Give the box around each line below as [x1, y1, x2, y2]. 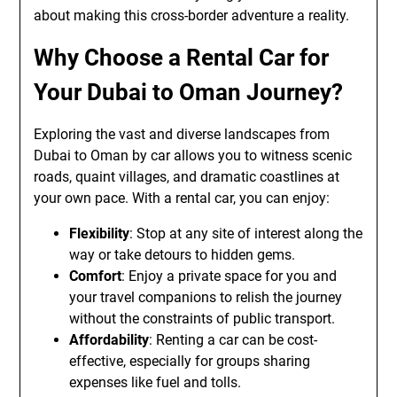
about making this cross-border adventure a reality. [34, 7, 350, 24]
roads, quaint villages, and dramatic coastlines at [34, 168, 340, 185]
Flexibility [69, 225, 130, 242]
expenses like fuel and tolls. [69, 374, 242, 391]
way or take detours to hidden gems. [69, 246, 296, 263]
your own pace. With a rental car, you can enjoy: [34, 190, 331, 206]
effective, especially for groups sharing [69, 353, 311, 370]
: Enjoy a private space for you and [121, 268, 338, 284]
